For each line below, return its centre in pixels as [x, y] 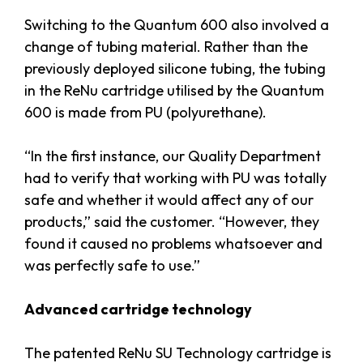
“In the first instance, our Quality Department [173, 156]
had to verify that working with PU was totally [175, 178]
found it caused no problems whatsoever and [173, 244]
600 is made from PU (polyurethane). [145, 113]
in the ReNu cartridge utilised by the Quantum [174, 91]
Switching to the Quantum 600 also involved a [177, 25]
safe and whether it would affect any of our [169, 200]
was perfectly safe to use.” [112, 266]
